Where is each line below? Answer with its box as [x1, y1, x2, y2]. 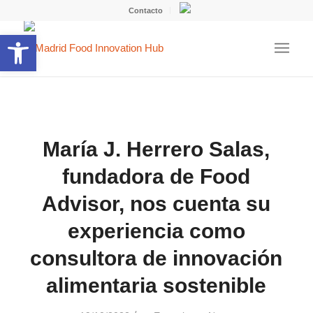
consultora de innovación [30, 247, 283, 270]
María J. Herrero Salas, [43, 138, 270, 161]
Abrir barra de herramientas [6, 29, 283, 54]
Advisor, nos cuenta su [42, 192, 271, 215]
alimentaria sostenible [46, 274, 267, 297]
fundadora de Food [62, 165, 251, 188]
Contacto [129, 6, 163, 15]
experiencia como [67, 219, 245, 242]
